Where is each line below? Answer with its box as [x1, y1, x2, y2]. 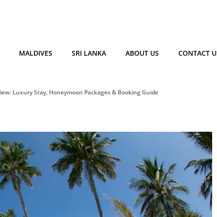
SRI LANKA [71, 48, 106, 58]
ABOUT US [125, 48, 159, 58]
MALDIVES [18, 48, 52, 58]
